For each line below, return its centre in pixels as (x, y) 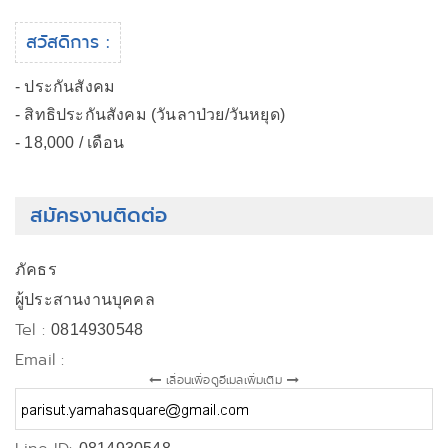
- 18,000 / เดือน (69, 142)
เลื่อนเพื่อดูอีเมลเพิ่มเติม (224, 379)
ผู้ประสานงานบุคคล (85, 299)
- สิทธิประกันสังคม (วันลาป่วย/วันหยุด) (150, 114)
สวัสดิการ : (68, 42)
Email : (40, 359)
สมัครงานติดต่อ (98, 215)
